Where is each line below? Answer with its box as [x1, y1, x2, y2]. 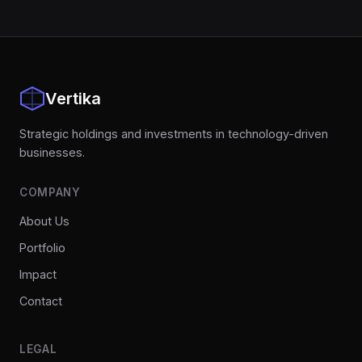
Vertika [45, 89, 101, 108]
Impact [19, 267, 57, 281]
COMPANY [19, 186, 81, 199]
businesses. [19, 145, 85, 159]
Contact [19, 294, 62, 308]
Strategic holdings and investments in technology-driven [19, 127, 328, 141]
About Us [19, 214, 69, 228]
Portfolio [19, 241, 65, 255]
